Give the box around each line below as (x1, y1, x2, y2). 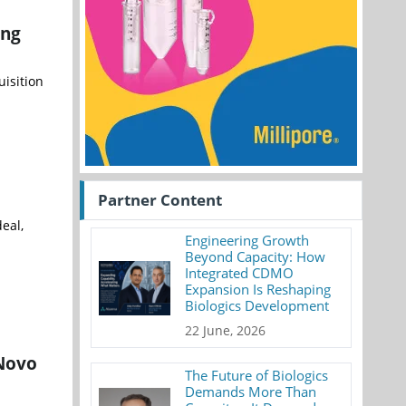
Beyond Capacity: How (185, 247, 326, 266)
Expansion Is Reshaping (185, 280, 332, 298)
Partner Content (98, 189, 222, 210)
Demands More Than (185, 382, 317, 401)
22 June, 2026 (185, 322, 266, 339)
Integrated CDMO (185, 264, 295, 282)
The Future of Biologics (185, 366, 329, 384)
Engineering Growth (185, 231, 310, 249)
